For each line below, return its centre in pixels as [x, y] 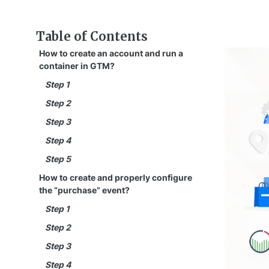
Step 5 [58, 159]
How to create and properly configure [116, 177]
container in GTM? [77, 66]
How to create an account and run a [111, 53]
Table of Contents [92, 36]
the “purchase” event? [84, 190]
